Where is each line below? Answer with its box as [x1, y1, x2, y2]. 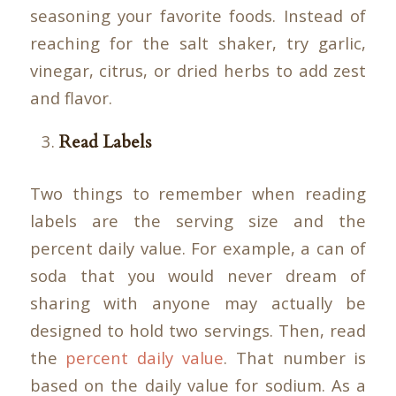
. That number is [224, 346, 367, 369]
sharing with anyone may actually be [29, 292, 367, 315]
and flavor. [29, 86, 112, 109]
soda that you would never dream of [29, 264, 367, 287]
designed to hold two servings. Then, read [29, 319, 367, 342]
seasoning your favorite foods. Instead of [29, 4, 367, 27]
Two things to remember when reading [29, 182, 367, 205]
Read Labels [58, 130, 151, 155]
